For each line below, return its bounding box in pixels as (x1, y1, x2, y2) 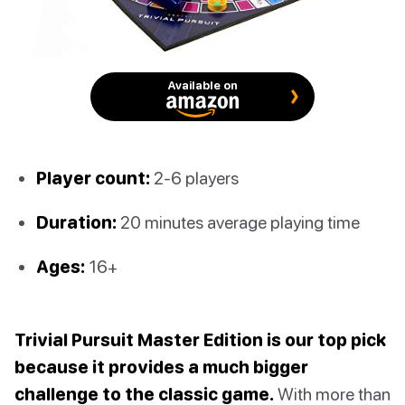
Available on (167, 77, 238, 92)
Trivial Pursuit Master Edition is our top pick (14, 329, 386, 351)
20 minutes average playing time (117, 211, 360, 232)
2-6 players (150, 166, 239, 188)
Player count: (36, 166, 150, 188)
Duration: (36, 211, 117, 232)
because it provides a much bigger (14, 356, 308, 378)
